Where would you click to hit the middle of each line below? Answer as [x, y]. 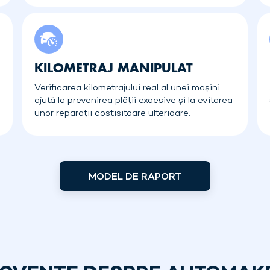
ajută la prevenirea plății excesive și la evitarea [134, 101]
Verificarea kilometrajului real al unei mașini [127, 88]
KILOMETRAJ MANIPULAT [114, 67]
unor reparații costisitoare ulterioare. [113, 113]
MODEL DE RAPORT [135, 177]
